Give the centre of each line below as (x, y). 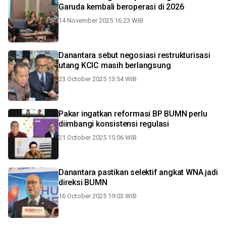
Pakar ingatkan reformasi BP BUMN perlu (133, 114)
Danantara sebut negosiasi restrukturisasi (134, 55)
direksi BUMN (83, 182)
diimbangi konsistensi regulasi (114, 124)
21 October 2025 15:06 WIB (98, 137)
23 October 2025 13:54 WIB (98, 79)
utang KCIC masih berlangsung (115, 65)
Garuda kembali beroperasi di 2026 (121, 7)
